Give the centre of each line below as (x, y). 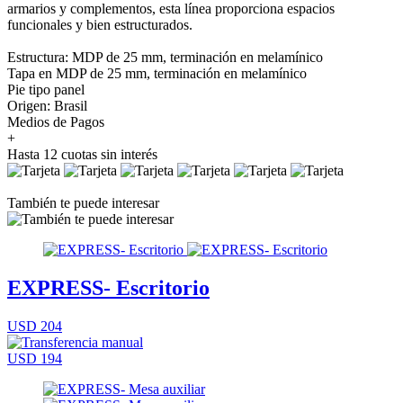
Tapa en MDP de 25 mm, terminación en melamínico (157, 73)
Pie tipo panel (46, 89)
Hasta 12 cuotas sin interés (82, 154)
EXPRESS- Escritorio (108, 287)
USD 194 (35, 358)
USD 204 (35, 326)
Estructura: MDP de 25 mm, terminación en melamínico (165, 57)
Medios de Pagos (56, 121)
